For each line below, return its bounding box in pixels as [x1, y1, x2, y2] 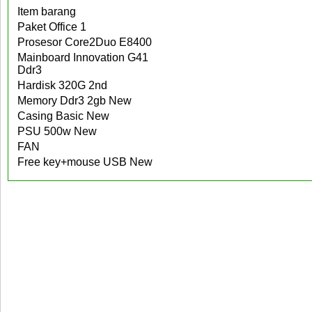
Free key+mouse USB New [17, 156, 153, 168]
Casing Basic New [17, 110, 109, 122]
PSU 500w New [17, 125, 97, 137]
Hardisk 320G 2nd [17, 79, 107, 91]
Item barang [17, 6, 76, 17]
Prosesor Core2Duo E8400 [17, 36, 152, 48]
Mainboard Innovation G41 [17, 52, 148, 63]
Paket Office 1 [17, 21, 86, 33]
